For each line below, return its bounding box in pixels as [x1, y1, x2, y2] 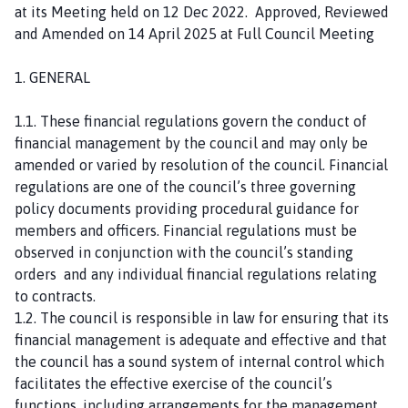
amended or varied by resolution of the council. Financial [15, 156, 388, 173]
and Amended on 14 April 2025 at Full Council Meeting [15, 25, 374, 42]
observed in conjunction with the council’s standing [15, 243, 353, 260]
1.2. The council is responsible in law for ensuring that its [15, 309, 389, 326]
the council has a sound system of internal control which [15, 352, 384, 370]
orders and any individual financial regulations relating [15, 265, 377, 282]
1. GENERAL [15, 68, 90, 86]
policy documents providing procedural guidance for [15, 199, 359, 217]
